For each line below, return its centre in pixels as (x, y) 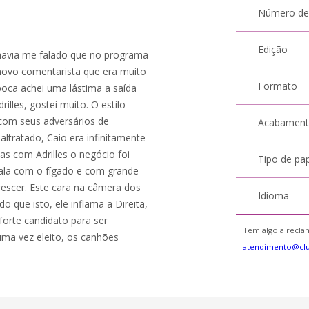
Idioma (274, 196)
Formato (278, 86)
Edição (273, 49)
